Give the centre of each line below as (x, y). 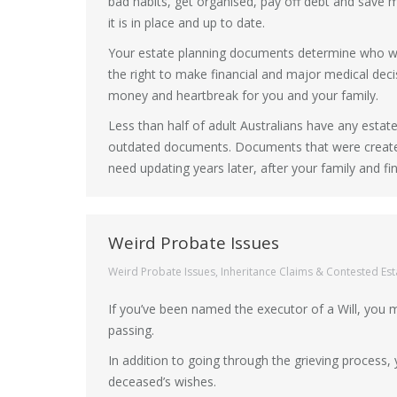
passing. (131, 330)
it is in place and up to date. (187, 23)
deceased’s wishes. (162, 381)
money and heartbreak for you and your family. (243, 95)
